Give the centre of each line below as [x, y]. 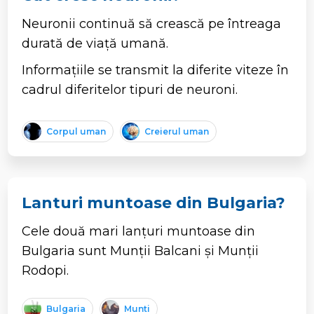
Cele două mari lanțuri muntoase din [139, 231]
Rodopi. [46, 270]
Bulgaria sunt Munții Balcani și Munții [141, 251]
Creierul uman [177, 131]
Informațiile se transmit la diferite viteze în [156, 70]
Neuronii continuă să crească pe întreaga [152, 23]
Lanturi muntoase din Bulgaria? [154, 203]
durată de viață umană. [95, 43]
